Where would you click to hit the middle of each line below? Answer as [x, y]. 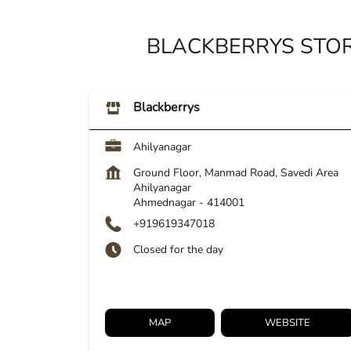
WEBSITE [288, 323]
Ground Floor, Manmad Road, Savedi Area [236, 173]
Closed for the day [178, 250]
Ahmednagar [165, 203]
